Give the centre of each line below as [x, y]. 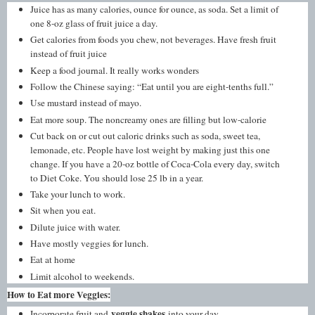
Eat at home [53, 260]
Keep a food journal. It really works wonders [115, 70]
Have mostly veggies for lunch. [90, 244]
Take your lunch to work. [78, 194]
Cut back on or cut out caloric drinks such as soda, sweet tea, [146, 135]
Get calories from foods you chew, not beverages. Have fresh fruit [154, 40]
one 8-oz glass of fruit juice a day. [94, 23]
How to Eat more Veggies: [59, 295]
